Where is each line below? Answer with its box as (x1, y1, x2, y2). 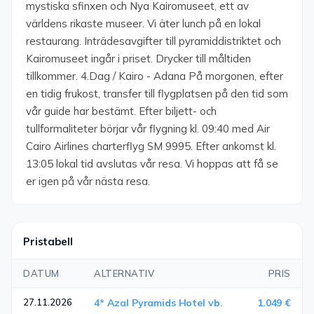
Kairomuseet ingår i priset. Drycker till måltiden (26, 52, 251, 65)
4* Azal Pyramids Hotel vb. (94, 296, 223, 309)
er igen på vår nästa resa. (26, 175, 150, 188)
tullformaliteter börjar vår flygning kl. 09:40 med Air (26, 122, 270, 135)
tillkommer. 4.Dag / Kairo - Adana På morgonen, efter (26, 69, 283, 83)
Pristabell (23, 235, 73, 248)
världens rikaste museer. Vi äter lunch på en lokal (26, 17, 261, 30)
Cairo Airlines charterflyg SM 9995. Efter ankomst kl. (26, 139, 276, 153)
